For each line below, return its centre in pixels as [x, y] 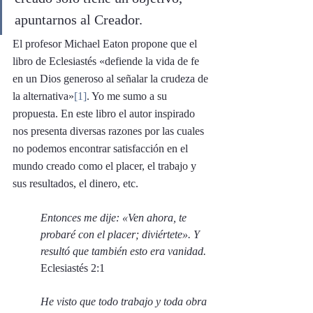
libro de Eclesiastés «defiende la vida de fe [107, 61]
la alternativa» [43, 96]
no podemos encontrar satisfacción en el [102, 148]
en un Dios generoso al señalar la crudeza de [112, 78]
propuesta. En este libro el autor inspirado [105, 113]
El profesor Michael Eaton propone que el [106, 43]
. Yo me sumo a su [128, 96]
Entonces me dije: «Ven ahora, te [115, 217]
